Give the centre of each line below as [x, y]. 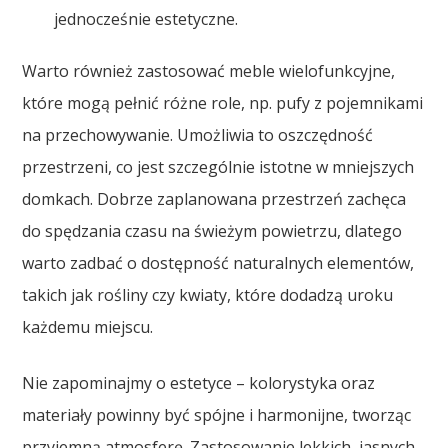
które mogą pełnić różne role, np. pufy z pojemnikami [223, 102]
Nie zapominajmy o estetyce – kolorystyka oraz [199, 382]
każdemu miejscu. [88, 326]
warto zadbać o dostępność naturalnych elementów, [218, 262]
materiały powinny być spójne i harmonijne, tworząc [217, 414]
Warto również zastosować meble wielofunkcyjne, [209, 70]
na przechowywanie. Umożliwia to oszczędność [198, 134]
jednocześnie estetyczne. [146, 18]
